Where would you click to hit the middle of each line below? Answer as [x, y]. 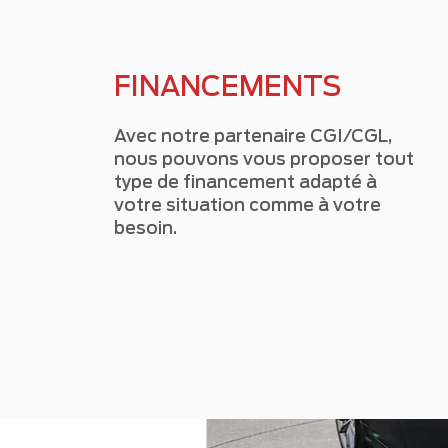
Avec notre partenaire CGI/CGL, [253, 136]
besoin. [145, 228]
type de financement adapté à [245, 182]
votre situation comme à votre [247, 205]
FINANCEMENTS [227, 86]
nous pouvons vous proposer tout [264, 159]
